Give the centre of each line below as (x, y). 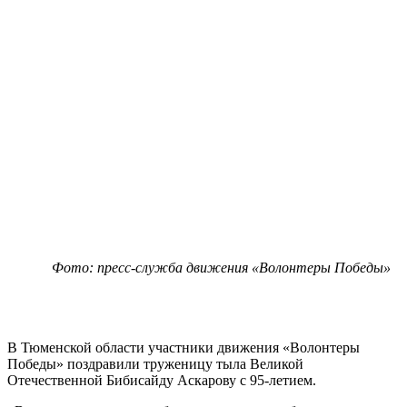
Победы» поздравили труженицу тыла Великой (155, 363)
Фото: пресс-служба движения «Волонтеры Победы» (221, 267)
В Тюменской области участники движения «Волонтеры (184, 347)
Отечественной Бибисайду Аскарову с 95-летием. (162, 380)
